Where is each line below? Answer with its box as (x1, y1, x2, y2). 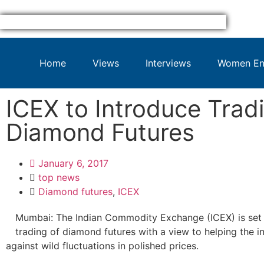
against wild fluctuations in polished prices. (6, 240, 199, 252)
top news (38, 171, 80, 183)
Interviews (146, 57, 192, 69)
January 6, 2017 (38, 157, 108, 169)
